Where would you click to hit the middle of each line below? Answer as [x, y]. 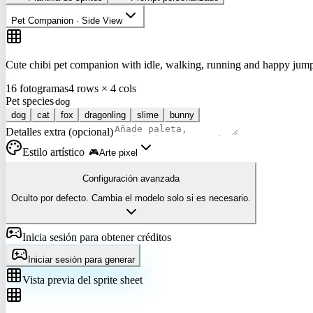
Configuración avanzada [131, 179]
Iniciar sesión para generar [81, 260]
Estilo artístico [53, 152]
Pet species [30, 101]
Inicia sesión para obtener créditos [97, 238]
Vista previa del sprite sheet [82, 280]
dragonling [105, 115]
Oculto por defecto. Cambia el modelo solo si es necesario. [131, 198]
